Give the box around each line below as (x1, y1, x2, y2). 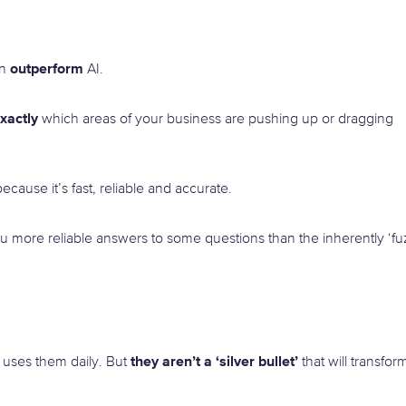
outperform (10, 61, 83, 76)
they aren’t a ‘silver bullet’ (130, 354, 298, 370)
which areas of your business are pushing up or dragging (38, 112, 393, 128)
